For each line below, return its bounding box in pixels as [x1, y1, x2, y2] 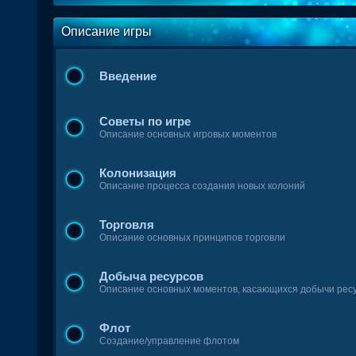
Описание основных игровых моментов [99, 129, 277, 140]
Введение [99, 69, 157, 83]
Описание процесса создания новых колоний [99, 180, 306, 192]
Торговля [99, 218, 155, 231]
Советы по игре [99, 114, 192, 128]
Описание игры [61, 25, 153, 38]
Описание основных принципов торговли [99, 232, 286, 243]
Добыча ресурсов [99, 269, 204, 283]
